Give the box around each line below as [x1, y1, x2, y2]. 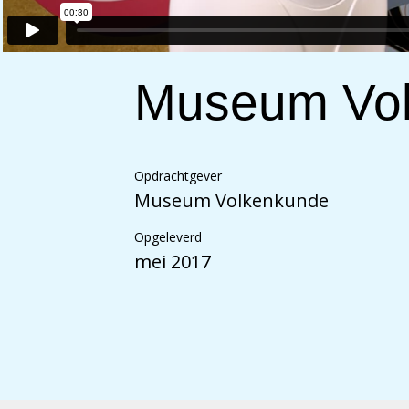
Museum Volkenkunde [134, 188, 329, 214]
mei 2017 [134, 249, 211, 275]
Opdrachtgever [134, 167, 222, 185]
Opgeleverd [134, 228, 202, 246]
